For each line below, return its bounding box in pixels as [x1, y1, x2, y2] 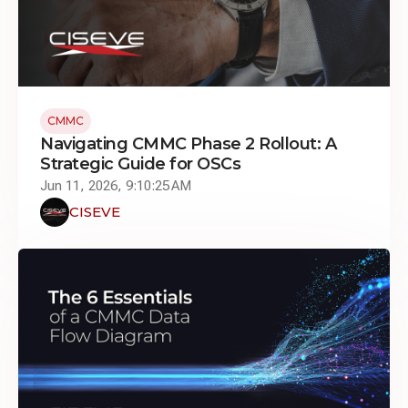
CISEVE [69, 203, 120, 220]
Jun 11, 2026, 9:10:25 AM [40, 178, 191, 194]
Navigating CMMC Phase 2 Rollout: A [40, 134, 336, 154]
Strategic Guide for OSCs [40, 154, 240, 174]
